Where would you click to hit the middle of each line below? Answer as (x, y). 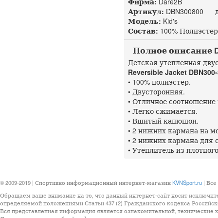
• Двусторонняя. (156, 91)
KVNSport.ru (187, 182)
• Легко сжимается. (163, 111)
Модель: (145, 21)
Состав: (143, 31)
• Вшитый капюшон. (163, 121)
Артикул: (146, 11)
